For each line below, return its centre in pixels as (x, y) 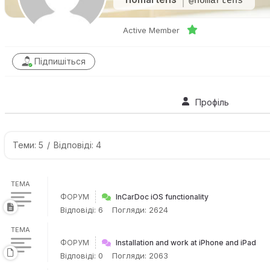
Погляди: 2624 (140, 210)
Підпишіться (60, 61)
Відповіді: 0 (82, 256)
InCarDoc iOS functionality (162, 197)
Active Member (151, 30)
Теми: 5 (28, 145)
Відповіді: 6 (82, 210)
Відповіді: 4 (77, 145)
